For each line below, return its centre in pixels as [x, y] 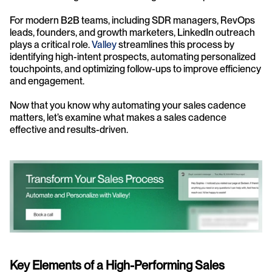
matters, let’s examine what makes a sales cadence [118, 117]
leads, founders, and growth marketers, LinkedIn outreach [132, 32]
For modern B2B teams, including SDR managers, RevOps [132, 20]
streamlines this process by [175, 44]
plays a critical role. [51, 44]
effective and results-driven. [69, 129]
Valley [104, 44]
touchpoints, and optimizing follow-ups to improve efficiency [135, 69]
